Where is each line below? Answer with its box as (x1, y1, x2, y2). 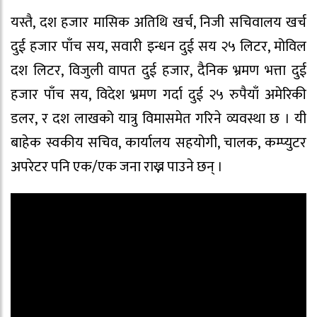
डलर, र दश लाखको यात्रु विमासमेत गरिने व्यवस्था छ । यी (11, 106, 306, 131)
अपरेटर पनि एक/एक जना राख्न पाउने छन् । (11, 154, 223, 179)
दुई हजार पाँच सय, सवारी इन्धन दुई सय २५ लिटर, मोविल (11, 34, 306, 59)
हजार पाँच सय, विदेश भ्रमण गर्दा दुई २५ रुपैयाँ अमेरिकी (11, 82, 306, 107)
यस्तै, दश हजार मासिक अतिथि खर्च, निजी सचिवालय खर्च (11, 10, 306, 35)
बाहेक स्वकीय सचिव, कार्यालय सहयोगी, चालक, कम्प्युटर (11, 130, 306, 155)
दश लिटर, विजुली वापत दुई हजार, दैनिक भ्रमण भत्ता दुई (11, 58, 306, 83)
